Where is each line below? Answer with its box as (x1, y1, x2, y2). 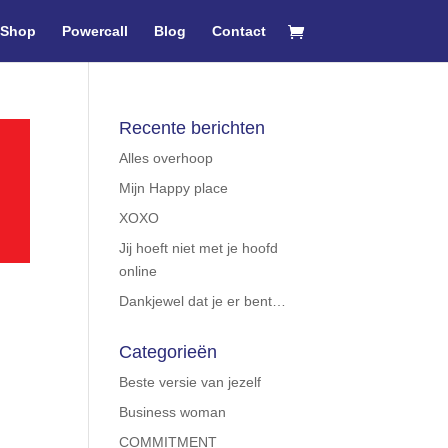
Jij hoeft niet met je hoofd (119, 240, 279, 256)
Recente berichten (119, 118, 266, 138)
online (119, 263, 158, 279)
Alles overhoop (119, 150, 214, 166)
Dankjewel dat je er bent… (119, 293, 287, 309)
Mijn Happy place (119, 180, 229, 196)
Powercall (61, 23, 128, 39)
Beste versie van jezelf (119, 374, 262, 390)
